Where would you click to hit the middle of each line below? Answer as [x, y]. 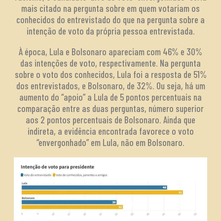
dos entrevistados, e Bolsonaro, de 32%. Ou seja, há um [110, 86]
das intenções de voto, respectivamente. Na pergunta [110, 63]
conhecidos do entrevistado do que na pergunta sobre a [110, 20]
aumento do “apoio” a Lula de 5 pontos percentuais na [110, 97]
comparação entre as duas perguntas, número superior [110, 109]
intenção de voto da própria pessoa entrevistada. [110, 31]
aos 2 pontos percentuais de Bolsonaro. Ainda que [110, 120]
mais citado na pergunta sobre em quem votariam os [110, 8]
